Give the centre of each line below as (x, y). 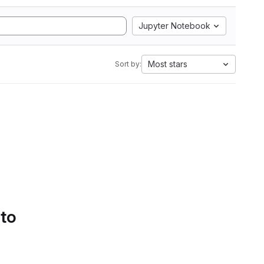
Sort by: (128, 64)
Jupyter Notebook (174, 26)
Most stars (168, 64)
